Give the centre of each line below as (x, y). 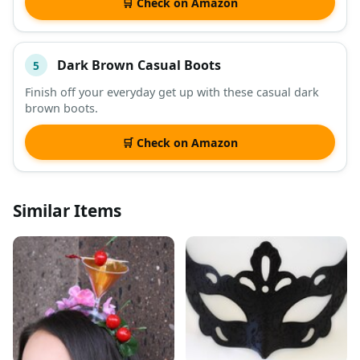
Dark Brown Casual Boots (139, 65)
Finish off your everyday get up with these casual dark (172, 92)
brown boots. (61, 108)
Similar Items (67, 211)
